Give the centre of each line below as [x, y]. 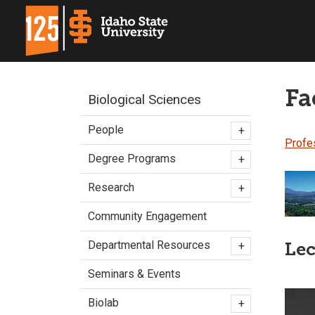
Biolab [103, 303]
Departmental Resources [149, 245]
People [106, 130]
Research [111, 187]
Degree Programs [132, 159]
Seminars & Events [134, 274]
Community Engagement [147, 216]
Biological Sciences [144, 99]
